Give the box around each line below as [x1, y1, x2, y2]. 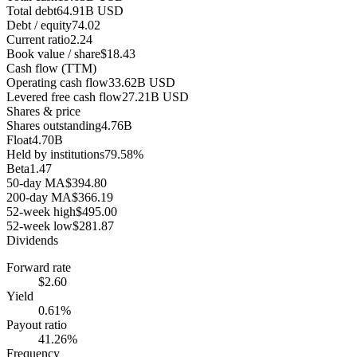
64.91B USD [57, 3, 124, 18]
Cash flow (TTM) [6, 61, 96, 75]
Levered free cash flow [6, 89, 122, 104]
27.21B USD [122, 89, 189, 104]
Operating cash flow [6, 75, 108, 89]
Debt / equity [6, 18, 72, 32]
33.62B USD [108, 75, 175, 89]
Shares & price [6, 104, 80, 118]
